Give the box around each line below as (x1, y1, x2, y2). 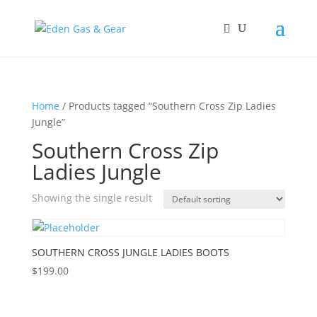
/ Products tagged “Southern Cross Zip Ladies (59, 99, 276, 113)
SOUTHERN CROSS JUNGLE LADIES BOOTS (31, 246, 229, 259)
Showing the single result (31, 191, 152, 204)
